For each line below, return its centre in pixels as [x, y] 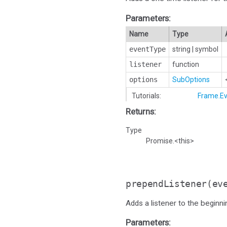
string [181, 49]
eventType [147, 49]
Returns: [141, 111]
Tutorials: [146, 96]
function [186, 64]
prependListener [166, 183]
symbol [207, 49]
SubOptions [191, 79]
